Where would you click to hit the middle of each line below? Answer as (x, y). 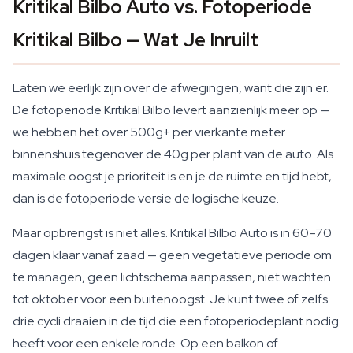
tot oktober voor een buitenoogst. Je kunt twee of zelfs (170, 299)
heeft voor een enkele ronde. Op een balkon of (145, 343)
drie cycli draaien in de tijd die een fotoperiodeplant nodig (176, 321)
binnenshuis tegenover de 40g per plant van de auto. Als (173, 154)
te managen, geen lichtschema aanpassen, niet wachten (172, 277)
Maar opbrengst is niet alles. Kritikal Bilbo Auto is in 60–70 (172, 233)
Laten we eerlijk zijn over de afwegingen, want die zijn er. (171, 88)
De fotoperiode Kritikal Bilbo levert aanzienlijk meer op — (171, 110)
